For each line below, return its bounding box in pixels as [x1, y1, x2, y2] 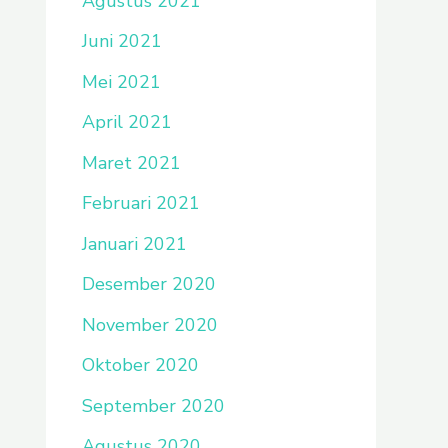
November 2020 [82, 312, 218, 337]
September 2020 [82, 393, 225, 418]
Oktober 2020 [82, 353, 199, 377]
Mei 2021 [82, 69, 161, 94]
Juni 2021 [82, 29, 162, 53]
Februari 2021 [82, 191, 200, 215]
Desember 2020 [82, 272, 216, 296]
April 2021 [82, 110, 172, 134]
